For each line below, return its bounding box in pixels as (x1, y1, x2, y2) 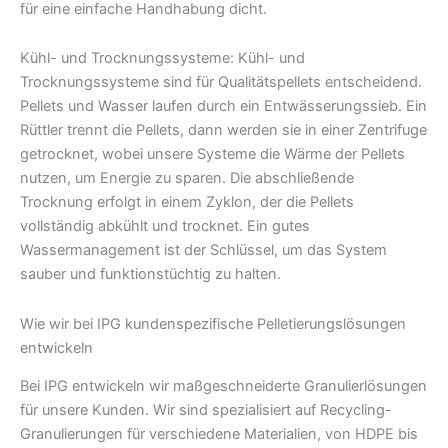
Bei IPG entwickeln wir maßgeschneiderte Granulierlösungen (20, 377, 427, 396)
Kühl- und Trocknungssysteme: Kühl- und (20, 49, 305, 68)
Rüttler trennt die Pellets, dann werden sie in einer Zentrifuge (20, 121, 427, 140)
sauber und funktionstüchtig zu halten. (20, 265, 281, 284)
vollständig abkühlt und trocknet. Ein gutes (20, 217, 310, 236)
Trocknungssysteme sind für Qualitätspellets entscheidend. (20, 73, 422, 92)
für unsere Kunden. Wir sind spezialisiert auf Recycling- (20, 401, 392, 420)
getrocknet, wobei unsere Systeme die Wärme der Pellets (20, 145, 405, 164)
